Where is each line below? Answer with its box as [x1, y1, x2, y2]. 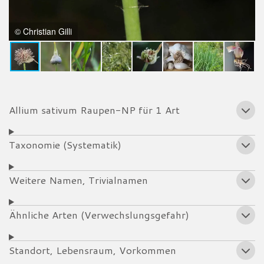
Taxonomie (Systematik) [9, 138, 121, 152]
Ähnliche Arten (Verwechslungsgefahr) [9, 208, 189, 222]
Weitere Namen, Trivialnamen [9, 173, 148, 187]
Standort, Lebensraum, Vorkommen [9, 243, 176, 257]
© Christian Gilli [15, 25, 72, 37]
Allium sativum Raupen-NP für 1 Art [9, 103, 180, 117]
